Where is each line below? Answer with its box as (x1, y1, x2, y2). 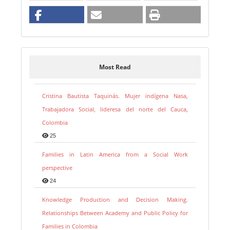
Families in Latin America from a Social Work (42, 150, 188, 158)
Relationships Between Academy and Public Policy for (42, 208, 188, 217)
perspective (42, 163, 73, 171)
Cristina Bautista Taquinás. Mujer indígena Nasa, (42, 91, 188, 100)
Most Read (99, 62, 131, 71)
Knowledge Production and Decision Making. (42, 195, 188, 203)
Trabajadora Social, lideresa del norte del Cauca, (42, 105, 188, 113)
